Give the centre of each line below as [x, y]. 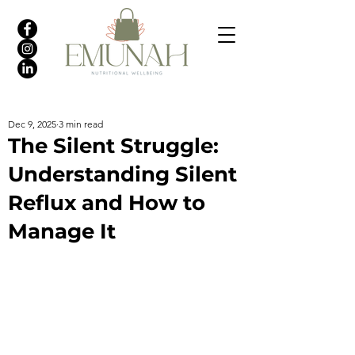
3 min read [81, 124]
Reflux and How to [107, 203]
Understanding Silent [122, 174]
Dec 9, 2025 [32, 124]
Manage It [62, 231]
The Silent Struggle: [113, 146]
